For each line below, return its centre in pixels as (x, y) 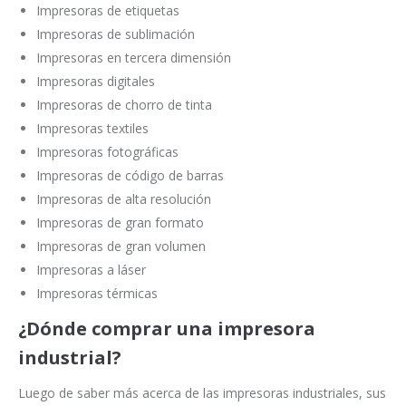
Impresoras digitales (96, 82)
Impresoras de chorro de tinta (124, 105)
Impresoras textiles (92, 129)
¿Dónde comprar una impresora (167, 329)
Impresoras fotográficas (107, 152)
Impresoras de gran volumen (121, 246)
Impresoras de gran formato (120, 223)
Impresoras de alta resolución (124, 199)
